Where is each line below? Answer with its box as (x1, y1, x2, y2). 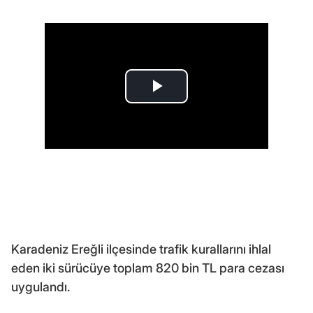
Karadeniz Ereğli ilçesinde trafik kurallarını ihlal (11, 242, 271, 257)
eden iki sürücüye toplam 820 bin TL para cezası (11, 261, 284, 276)
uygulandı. (11, 279, 70, 295)
